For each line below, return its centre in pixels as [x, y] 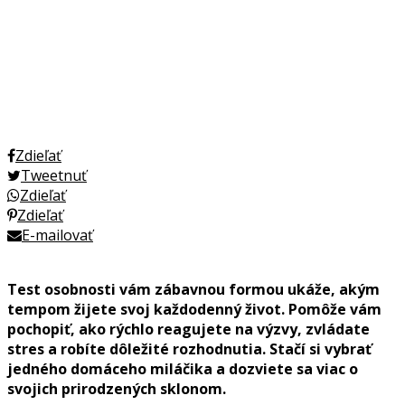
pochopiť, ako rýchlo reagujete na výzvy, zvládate [188, 329]
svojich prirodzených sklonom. [117, 388]
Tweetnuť [54, 175]
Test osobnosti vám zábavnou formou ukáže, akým [193, 289]
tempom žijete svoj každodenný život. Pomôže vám [194, 309]
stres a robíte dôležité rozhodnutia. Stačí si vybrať [189, 348]
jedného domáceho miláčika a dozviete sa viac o [183, 368]
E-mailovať [57, 235]
